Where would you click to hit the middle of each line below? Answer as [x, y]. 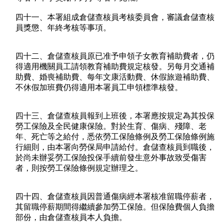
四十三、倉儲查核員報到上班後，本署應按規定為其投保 [115, 116]
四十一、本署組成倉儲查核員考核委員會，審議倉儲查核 [115, 17]
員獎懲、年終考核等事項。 [63, 28]
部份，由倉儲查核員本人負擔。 [71, 218]
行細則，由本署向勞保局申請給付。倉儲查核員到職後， [115, 147]
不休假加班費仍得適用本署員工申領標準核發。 [99, 88]
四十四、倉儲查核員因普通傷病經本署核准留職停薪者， [115, 197]
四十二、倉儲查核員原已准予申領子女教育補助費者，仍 [115, 56]
